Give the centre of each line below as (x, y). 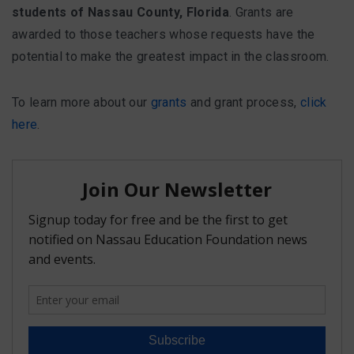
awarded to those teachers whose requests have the (164, 34)
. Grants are (261, 12)
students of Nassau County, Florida (121, 12)
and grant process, (244, 102)
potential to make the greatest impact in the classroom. (171, 56)
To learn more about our (81, 102)
